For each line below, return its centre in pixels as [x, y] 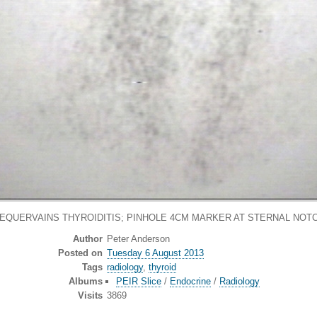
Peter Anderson [138, 239]
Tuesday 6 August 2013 [155, 253]
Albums [85, 282]
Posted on [80, 253]
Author [87, 239]
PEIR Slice [138, 282]
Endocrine [190, 282]
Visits [90, 296]
